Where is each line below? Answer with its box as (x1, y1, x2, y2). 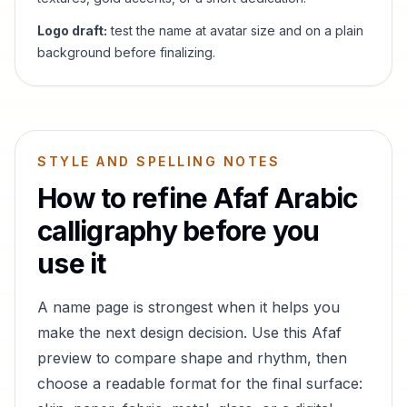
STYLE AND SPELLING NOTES (37, 154, 281, 169)
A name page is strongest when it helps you (37, 298, 340, 316)
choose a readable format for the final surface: (37, 374, 362, 392)
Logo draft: (37, 23, 107, 38)
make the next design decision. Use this (37, 323, 312, 342)
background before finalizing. (37, 45, 215, 60)
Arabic (268, 182, 358, 214)
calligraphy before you (37, 214, 320, 247)
